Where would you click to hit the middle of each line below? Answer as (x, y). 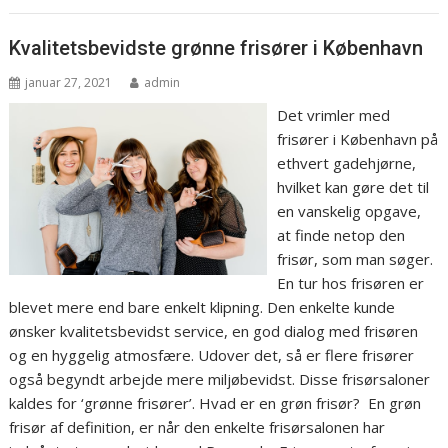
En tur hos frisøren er (350, 282)
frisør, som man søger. (356, 258)
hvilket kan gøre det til (352, 186)
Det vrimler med (333, 114)
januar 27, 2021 (69, 82)
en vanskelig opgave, (348, 210)
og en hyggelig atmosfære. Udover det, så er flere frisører (212, 354)
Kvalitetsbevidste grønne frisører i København (216, 47)
